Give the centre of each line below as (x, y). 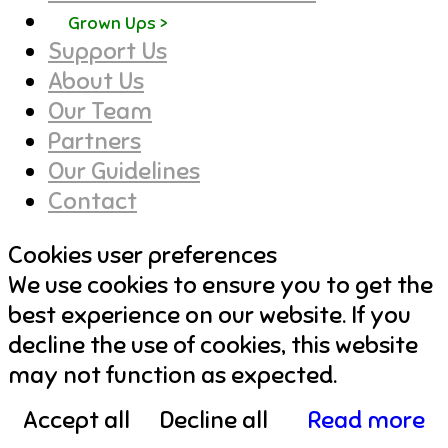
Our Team (100, 110)
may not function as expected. (172, 374)
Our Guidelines (124, 170)
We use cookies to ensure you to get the (220, 284)
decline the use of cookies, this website (213, 344)
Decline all (214, 419)
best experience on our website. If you (209, 314)
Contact (92, 200)
